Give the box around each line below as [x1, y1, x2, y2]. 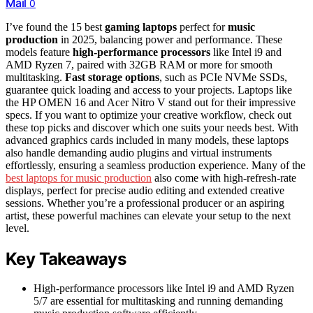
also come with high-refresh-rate [152, 171, 296, 184]
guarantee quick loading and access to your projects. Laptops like [6, 83, 292, 96]
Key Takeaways [6, 248, 126, 269]
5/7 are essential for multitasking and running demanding [34, 295, 283, 307]
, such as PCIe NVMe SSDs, [159, 71, 287, 83]
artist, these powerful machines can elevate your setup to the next [6, 209, 291, 221]
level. [6, 221, 29, 234]
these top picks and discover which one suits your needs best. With [6, 121, 298, 133]
